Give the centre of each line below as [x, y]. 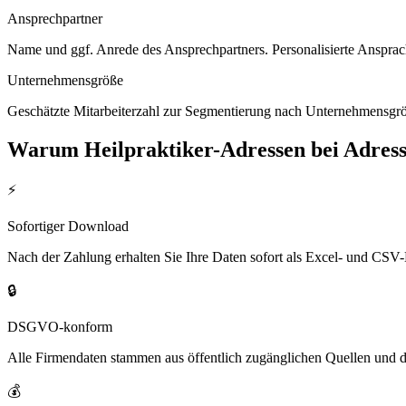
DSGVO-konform [60, 327]
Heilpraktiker [149, 149]
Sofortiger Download [68, 227]
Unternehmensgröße [65, 80]
